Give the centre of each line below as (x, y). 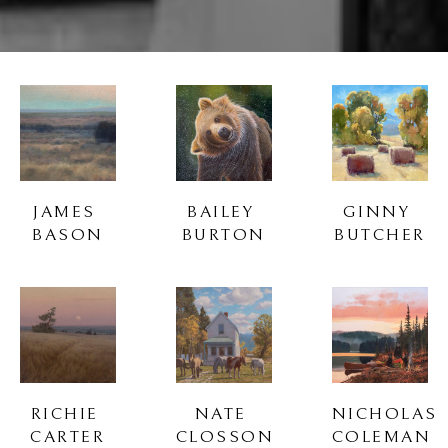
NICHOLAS (384, 413)
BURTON (223, 234)
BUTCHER (380, 234)
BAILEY (221, 211)
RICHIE (64, 413)
